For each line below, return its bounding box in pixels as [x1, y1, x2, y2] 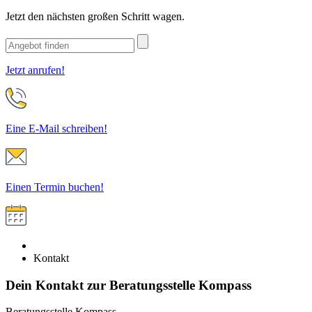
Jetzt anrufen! [6, 64, 65, 76]
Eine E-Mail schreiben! [6, 123, 107, 134]
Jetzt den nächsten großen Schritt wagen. [6, 10, 185, 22]
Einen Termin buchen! [6, 181, 104, 193]
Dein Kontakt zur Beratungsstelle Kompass [6, 277, 251, 292]
